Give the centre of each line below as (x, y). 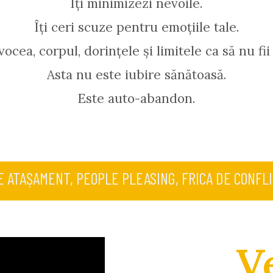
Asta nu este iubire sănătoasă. (136, 74)
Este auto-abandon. (136, 98)
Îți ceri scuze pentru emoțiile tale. (136, 27)
